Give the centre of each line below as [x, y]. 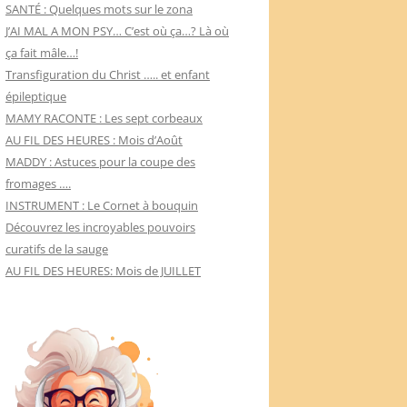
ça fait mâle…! [42, 53]
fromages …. [38, 184]
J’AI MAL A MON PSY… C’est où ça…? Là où [117, 31]
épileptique [36, 97]
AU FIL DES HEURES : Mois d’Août [94, 140]
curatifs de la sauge [57, 249]
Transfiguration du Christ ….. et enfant [108, 75]
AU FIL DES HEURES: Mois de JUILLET [103, 271]
